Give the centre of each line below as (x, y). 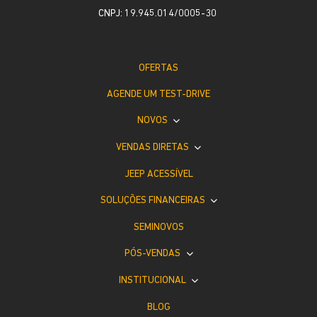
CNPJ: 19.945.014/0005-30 (157, 14)
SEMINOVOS (158, 228)
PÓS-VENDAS (154, 254)
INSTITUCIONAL (154, 281)
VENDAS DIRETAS (154, 148)
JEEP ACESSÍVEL (158, 175)
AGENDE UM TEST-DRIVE (158, 95)
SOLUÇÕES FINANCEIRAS (154, 201)
